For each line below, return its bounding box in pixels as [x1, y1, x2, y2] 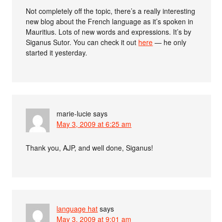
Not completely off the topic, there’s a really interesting [26, 5, 196, 16]
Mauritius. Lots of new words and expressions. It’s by [26, 26, 192, 37]
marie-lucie [56, 108, 92, 118]
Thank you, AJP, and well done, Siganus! [26, 142, 154, 153]
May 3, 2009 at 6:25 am [56, 118, 132, 129]
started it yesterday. [26, 47, 88, 57]
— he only [153, 37, 187, 47]
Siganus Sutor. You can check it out [26, 37, 139, 47]
